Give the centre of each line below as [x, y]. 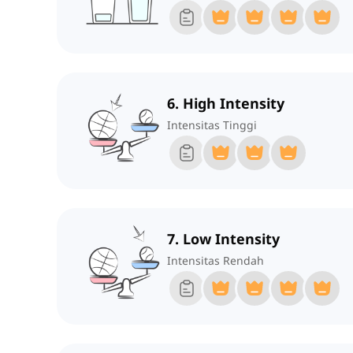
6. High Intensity [226, 104]
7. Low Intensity [223, 239]
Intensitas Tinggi [212, 125]
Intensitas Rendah [216, 261]
